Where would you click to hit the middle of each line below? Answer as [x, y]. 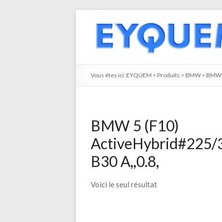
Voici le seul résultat [124, 184]
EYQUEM [139, 75]
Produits [168, 75]
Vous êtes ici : [109, 75]
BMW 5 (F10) [135, 125]
